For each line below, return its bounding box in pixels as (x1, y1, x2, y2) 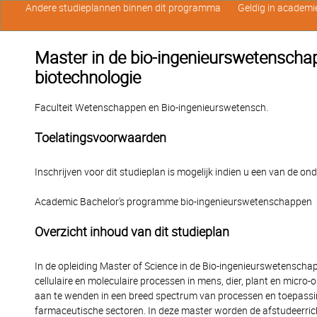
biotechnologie (35, 68, 141, 88)
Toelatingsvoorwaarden (35, 130, 166, 145)
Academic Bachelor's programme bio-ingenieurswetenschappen (35, 196, 312, 207)
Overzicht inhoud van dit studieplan (35, 224, 229, 239)
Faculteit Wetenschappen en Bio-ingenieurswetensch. (35, 102, 268, 113)
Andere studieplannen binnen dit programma (25, 2, 221, 13)
